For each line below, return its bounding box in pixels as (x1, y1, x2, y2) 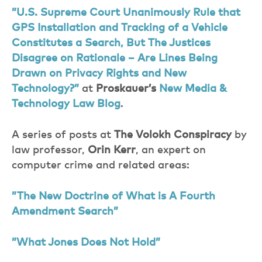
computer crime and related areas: (12, 160, 189, 171)
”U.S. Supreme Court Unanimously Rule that (12, 8, 240, 18)
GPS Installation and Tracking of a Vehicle (12, 23, 227, 33)
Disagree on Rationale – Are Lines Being (12, 53, 218, 64)
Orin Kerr (88, 145, 136, 156)
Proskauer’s (96, 84, 156, 94)
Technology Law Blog (12, 99, 120, 109)
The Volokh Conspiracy (114, 130, 232, 140)
